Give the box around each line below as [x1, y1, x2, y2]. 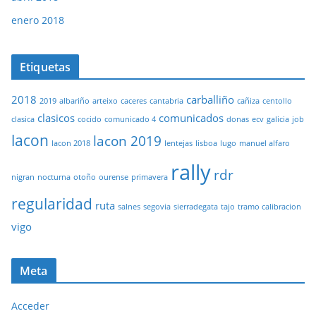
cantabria [150, 96, 183, 106]
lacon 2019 [93, 131, 162, 150]
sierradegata [174, 202, 218, 212]
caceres [121, 96, 147, 106]
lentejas [164, 138, 193, 148]
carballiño [186, 92, 234, 107]
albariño [59, 96, 90, 106]
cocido [78, 114, 102, 124]
